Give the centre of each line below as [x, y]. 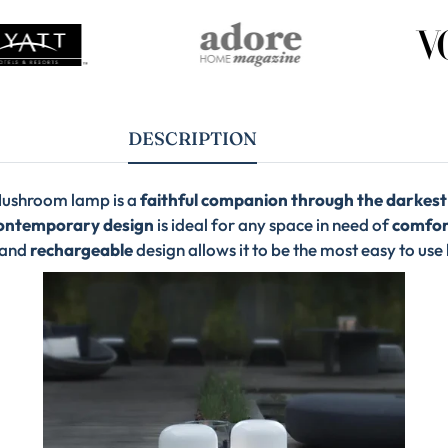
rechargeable [81, 250]
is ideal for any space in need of [273, 225]
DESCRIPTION [192, 139]
